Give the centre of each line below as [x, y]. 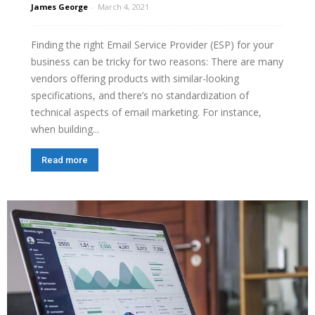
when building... [65, 129]
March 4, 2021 [123, 7]
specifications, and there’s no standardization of [140, 96]
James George [59, 7]
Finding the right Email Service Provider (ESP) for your [152, 45]
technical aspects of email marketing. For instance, [146, 112]
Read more [65, 160]
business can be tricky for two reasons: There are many [157, 62]
